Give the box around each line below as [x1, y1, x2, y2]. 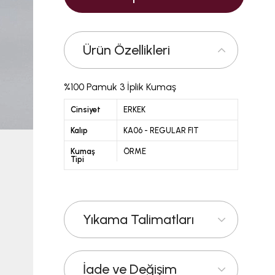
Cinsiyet [71, 105, 101, 114]
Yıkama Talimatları [83, 211, 194, 228]
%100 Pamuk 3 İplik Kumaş [64, 81, 176, 93]
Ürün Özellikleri [83, 42, 170, 58]
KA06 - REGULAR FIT [123, 126, 199, 135]
